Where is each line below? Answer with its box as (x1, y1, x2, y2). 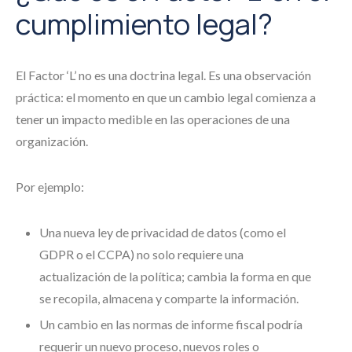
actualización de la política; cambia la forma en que (39, 269, 311, 284)
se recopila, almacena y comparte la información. (39, 291, 299, 306)
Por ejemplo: (16, 179, 84, 194)
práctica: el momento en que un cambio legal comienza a (16, 90, 316, 104)
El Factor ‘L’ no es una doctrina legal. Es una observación (16, 68, 311, 82)
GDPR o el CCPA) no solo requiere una (39, 247, 244, 262)
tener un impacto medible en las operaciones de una (16, 112, 290, 126)
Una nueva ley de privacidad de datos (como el (39, 225, 286, 240)
